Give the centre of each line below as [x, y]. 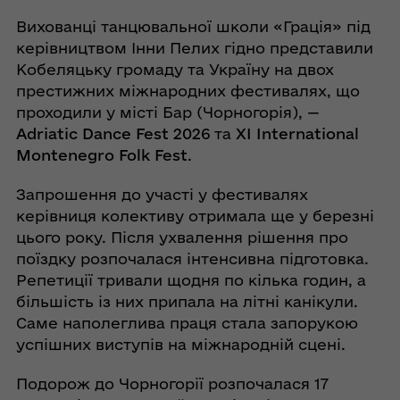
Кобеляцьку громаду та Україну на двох [175, 70]
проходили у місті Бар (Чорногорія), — [167, 112]
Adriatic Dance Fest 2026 [112, 134]
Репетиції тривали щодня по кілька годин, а [191, 280]
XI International [297, 134]
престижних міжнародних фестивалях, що [187, 91]
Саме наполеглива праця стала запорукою [187, 323]
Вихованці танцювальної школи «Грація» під [193, 27]
